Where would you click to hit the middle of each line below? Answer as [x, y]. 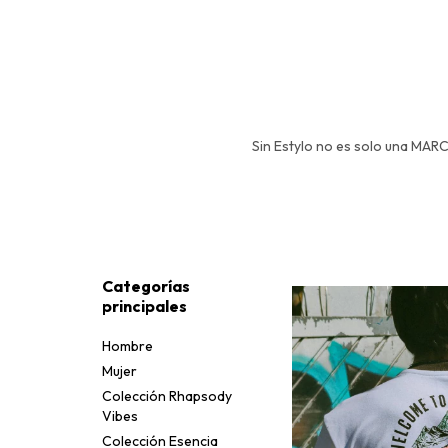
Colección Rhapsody [167, 395]
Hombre [127, 345]
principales [144, 305]
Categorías [146, 285]
